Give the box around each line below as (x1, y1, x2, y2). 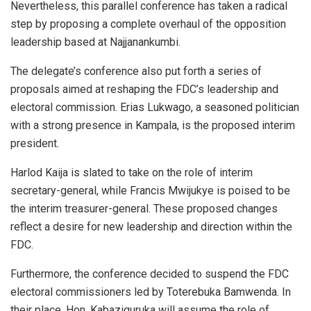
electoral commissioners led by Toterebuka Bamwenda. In (10, 285, 291, 299)
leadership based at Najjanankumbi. (10, 35, 180, 49)
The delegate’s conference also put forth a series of (10, 64, 262, 78)
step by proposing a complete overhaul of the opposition (10, 17, 286, 31)
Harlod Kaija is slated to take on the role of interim (10, 165, 253, 179)
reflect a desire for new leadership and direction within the (10, 219, 292, 233)
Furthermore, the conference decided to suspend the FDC (10, 267, 289, 280)
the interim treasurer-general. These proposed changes (10, 201, 278, 215)
